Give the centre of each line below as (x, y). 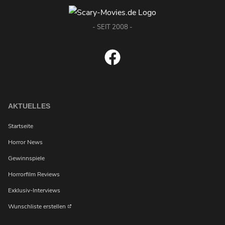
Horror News (25, 142)
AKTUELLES (29, 106)
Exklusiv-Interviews (34, 191)
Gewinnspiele (26, 158)
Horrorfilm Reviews (34, 175)
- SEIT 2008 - (113, 27)
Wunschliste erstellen (38, 207)
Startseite (21, 126)
